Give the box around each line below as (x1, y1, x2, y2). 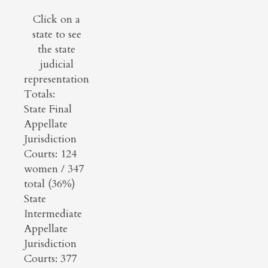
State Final (24, 101, 72, 117)
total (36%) (24, 176, 75, 191)
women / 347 (24, 161, 84, 176)
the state (38, 41, 75, 57)
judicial (39, 56, 74, 72)
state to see (32, 26, 81, 42)
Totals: (24, 86, 55, 102)
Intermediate (24, 206, 82, 221)
